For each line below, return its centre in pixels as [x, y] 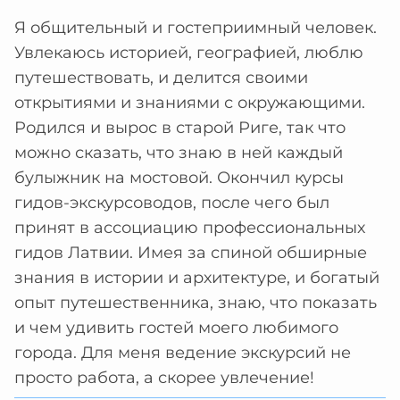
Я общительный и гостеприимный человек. [196, 28]
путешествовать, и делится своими [161, 78]
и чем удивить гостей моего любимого [176, 328]
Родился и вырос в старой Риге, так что [180, 128]
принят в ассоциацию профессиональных [190, 228]
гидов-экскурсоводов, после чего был [172, 203]
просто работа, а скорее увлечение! [164, 378]
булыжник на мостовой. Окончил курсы [179, 178]
